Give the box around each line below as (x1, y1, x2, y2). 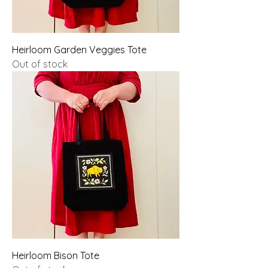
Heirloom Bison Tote (12, 249, 99, 261)
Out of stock (12, 58, 68, 70)
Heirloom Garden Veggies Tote (12, 44, 147, 56)
